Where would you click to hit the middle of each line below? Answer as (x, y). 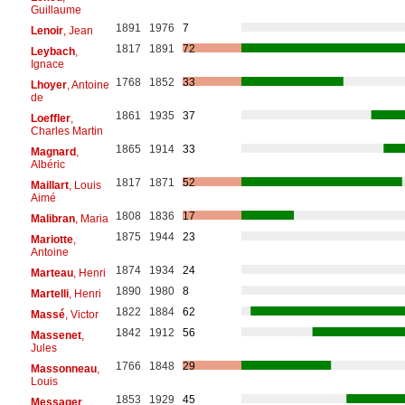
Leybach (52, 51)
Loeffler (50, 118)
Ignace (47, 64)
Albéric (47, 164)
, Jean (78, 30)
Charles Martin (66, 131)
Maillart (49, 185)
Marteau (52, 273)
